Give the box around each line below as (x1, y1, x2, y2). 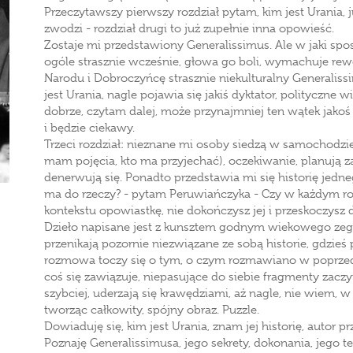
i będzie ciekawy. (44, 121, 135, 135)
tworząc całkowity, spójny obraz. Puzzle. (44, 303, 259, 317)
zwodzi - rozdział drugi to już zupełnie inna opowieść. (44, 21, 334, 35)
